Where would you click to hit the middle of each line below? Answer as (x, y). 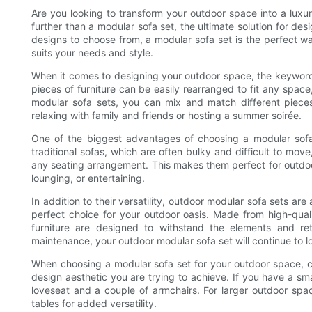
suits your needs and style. (92, 52)
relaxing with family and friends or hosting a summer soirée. (166, 115)
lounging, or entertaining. (88, 178)
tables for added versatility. (94, 303)
